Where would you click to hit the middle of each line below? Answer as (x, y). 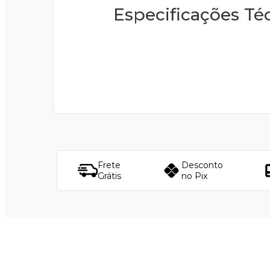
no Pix (194, 176)
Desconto (202, 165)
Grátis (109, 176)
